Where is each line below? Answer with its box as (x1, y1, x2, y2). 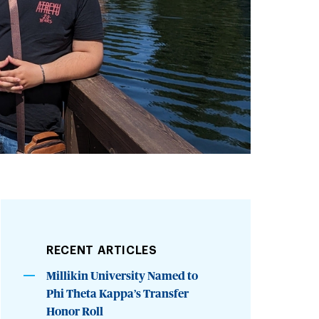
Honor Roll (46, 305, 104, 318)
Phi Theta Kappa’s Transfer (46, 288, 189, 300)
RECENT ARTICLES (46, 244, 157, 256)
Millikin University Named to (46, 270, 199, 282)
